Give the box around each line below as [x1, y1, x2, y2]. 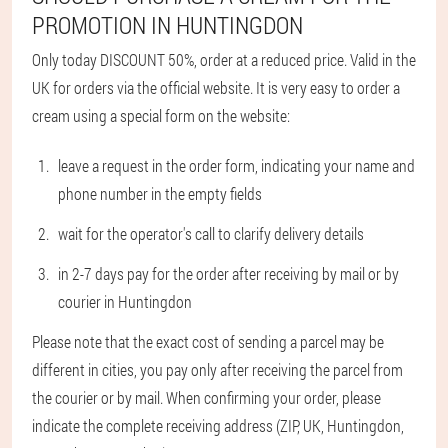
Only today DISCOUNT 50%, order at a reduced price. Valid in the [32, 49, 416, 70]
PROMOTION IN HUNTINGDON [32, 9, 303, 41]
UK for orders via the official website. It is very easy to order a [32, 77, 400, 98]
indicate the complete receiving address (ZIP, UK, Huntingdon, [32, 415, 404, 436]
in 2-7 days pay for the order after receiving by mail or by [58, 263, 399, 284]
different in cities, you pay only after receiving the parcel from [32, 359, 403, 380]
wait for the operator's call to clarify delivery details [58, 223, 364, 244]
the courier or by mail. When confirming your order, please [32, 387, 381, 408]
